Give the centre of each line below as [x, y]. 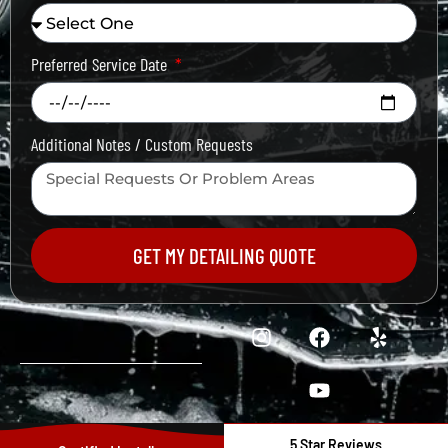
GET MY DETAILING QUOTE [224, 255]
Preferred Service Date [101, 64]
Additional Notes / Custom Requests [142, 144]
